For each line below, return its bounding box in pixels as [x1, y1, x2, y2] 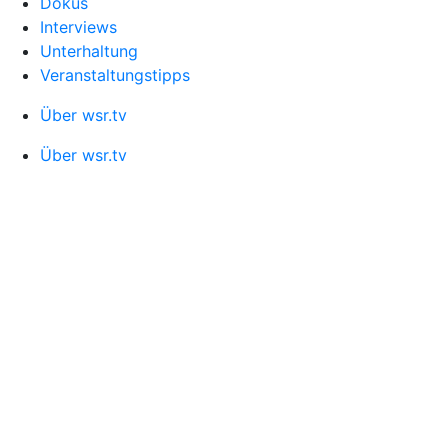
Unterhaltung [40, 41, 138, 61]
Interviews [40, 17, 117, 37]
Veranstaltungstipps [40, 65, 190, 85]
